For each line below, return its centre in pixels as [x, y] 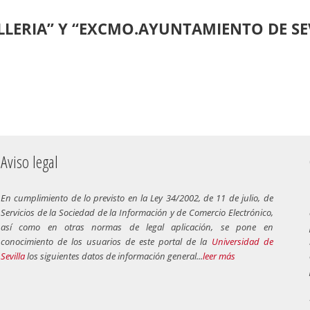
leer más [219, 256]
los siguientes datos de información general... [113, 256]
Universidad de [242, 242]
